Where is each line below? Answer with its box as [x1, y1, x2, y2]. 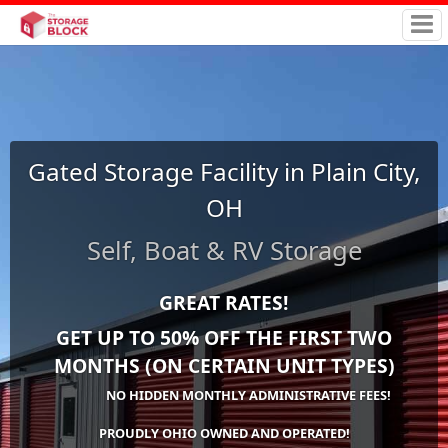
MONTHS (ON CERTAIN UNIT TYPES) [53, 351, 395, 379]
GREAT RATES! [159, 289, 289, 317]
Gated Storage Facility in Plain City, [27, 154, 421, 188]
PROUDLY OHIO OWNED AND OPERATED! [98, 423, 350, 442]
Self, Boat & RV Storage [86, 232, 362, 268]
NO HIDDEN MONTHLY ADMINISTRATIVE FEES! [22, 385, 392, 404]
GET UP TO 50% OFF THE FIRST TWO [56, 323, 392, 351]
